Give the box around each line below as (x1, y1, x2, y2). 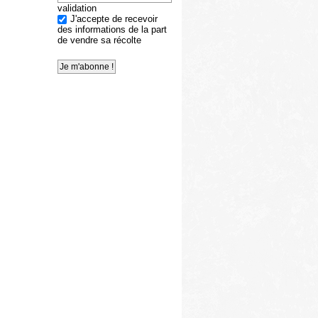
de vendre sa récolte (57, 35, 141, 46)
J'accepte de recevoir (70, 13, 158, 24)
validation (57, 3, 97, 13)
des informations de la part (57, 24, 167, 35)
